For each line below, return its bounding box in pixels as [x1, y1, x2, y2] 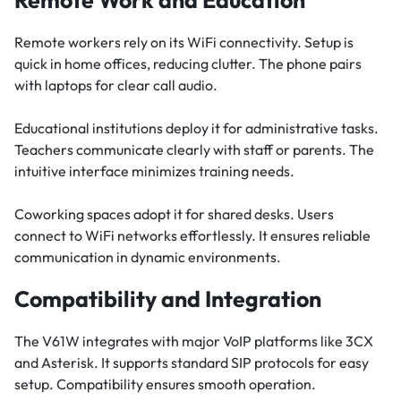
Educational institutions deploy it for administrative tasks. [14, 119, 379, 138]
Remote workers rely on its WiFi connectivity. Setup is [14, 33, 354, 52]
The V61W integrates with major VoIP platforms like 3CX [14, 332, 373, 351]
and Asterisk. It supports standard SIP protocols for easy [14, 354, 369, 372]
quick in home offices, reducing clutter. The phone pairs [14, 55, 362, 73]
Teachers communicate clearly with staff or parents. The [14, 141, 374, 159]
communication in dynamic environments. [14, 248, 281, 267]
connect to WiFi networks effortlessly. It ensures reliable [14, 226, 371, 245]
